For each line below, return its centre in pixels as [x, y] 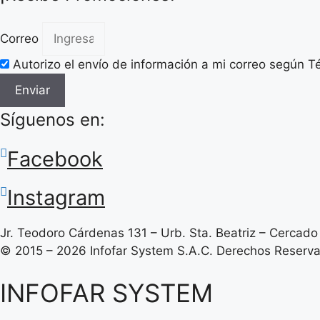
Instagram [56, 197]
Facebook [55, 159]
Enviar [32, 90]
